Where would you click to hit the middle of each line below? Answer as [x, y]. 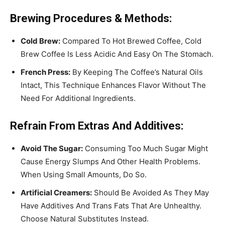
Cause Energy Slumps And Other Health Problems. [110, 161]
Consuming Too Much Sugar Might [145, 148]
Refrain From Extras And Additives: [97, 126]
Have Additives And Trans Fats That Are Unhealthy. [111, 205]
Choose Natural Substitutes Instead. [85, 218]
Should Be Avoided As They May [150, 192]
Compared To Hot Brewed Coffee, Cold [131, 41]
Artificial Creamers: [56, 192]
